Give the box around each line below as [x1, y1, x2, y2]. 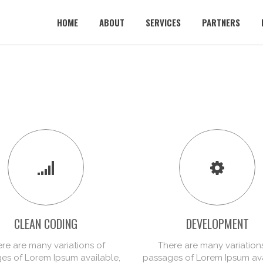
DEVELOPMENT [186, 215, 249, 232]
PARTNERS [202, 16, 240, 29]
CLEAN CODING [14, 215, 77, 232]
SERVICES [146, 16, 181, 29]
